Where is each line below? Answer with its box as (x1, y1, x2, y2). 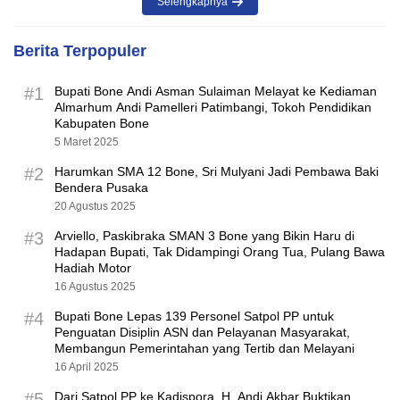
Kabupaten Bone (54, 115, 149, 130)
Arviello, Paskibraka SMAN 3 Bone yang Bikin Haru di (54, 228, 354, 243)
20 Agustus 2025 (54, 199, 136, 212)
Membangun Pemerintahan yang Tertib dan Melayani (54, 340, 354, 355)
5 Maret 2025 (54, 135, 119, 148)
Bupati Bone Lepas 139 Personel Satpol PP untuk (54, 308, 334, 323)
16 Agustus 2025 (54, 279, 136, 293)
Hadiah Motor (54, 260, 131, 275)
